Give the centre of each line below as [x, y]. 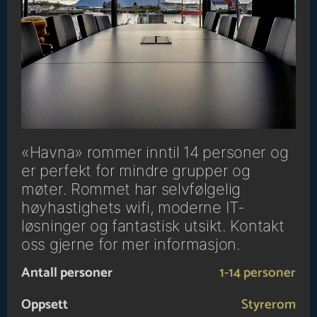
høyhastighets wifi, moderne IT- [133, 208]
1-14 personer [258, 273]
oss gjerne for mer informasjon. [131, 244]
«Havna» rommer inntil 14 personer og [155, 152]
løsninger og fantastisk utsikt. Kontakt [153, 226]
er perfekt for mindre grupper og [136, 171]
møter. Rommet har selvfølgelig [131, 189]
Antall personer [67, 273]
